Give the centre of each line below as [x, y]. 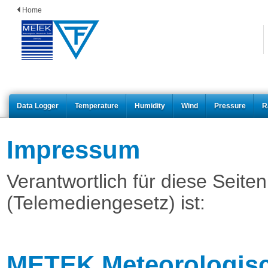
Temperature [97, 106]
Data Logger [38, 106]
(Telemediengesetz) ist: [106, 203]
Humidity [150, 106]
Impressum [73, 150]
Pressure [230, 106]
